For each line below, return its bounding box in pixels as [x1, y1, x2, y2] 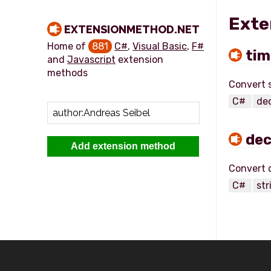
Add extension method [71, 141, 175, 151]
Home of [47, 41, 88, 52]
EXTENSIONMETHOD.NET [64, 23, 200, 36]
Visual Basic [132, 41, 187, 52]
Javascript [67, 54, 116, 65]
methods [47, 67, 88, 79]
